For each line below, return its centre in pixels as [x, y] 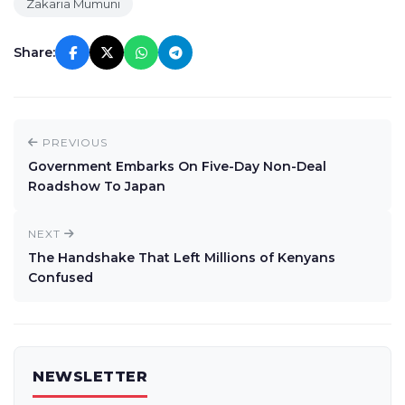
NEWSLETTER [90, 377]
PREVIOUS [73, 142]
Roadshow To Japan [97, 186]
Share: [34, 52]
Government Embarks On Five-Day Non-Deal [177, 166]
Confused [61, 278]
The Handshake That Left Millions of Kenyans [182, 258]
